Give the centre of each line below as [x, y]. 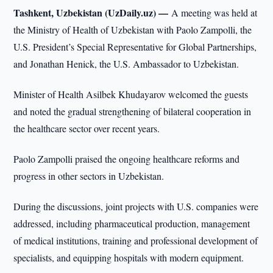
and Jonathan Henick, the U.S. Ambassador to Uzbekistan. [126, 64]
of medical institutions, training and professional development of [136, 240]
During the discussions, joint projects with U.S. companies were [136, 206]
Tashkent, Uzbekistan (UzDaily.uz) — [93, 12]
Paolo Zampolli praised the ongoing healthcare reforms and [127, 159]
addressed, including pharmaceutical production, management [132, 223]
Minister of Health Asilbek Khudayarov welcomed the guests [131, 94]
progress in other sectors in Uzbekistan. [89, 176]
